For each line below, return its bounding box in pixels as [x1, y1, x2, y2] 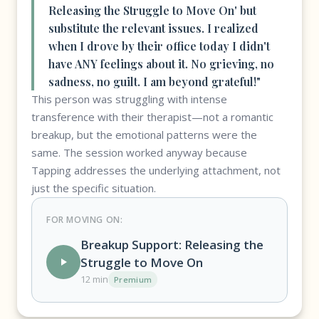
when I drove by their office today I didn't [48, 38, 270, 53]
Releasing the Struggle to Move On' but [48, 3, 256, 18]
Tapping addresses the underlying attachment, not [31, 163, 281, 177]
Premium [114, 274, 152, 285]
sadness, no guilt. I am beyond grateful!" [48, 74, 261, 89]
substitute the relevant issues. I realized [48, 21, 258, 36]
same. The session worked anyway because [31, 145, 247, 159]
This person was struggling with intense [31, 92, 227, 106]
